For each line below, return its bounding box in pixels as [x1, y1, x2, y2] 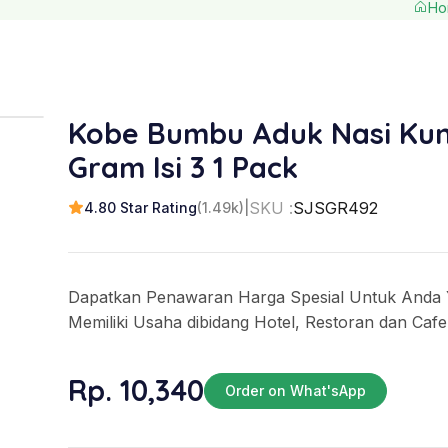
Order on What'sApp [225, 381, 366, 399]
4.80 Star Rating [84, 199, 197, 217]
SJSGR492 [293, 197, 378, 218]
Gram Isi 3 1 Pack [68, 148, 298, 185]
